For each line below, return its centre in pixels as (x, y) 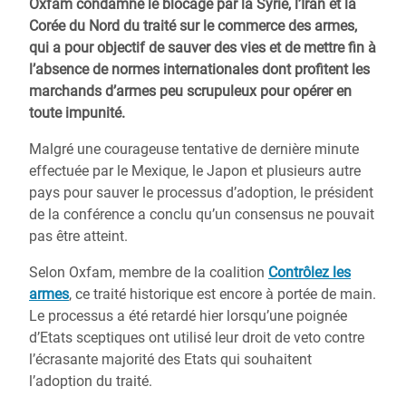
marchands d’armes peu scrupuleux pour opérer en (190, 91)
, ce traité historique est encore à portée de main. (222, 294)
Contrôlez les (309, 272)
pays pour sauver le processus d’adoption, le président (201, 193)
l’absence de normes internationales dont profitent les (199, 69)
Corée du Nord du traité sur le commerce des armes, (193, 26)
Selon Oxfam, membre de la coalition (149, 272)
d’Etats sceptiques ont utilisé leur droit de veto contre (197, 338)
